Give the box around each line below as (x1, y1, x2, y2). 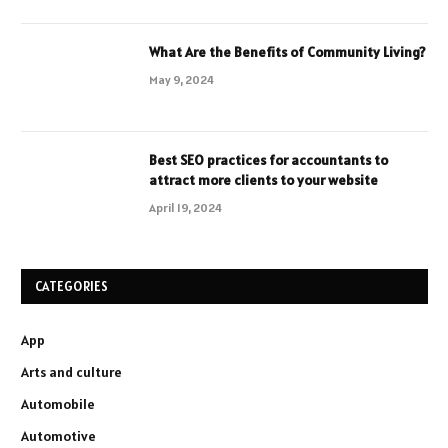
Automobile (21, 395, 95, 414)
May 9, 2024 (149, 72, 214, 88)
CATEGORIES (35, 278, 109, 296)
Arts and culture (21, 363, 122, 382)
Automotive (21, 427, 96, 446)
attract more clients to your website (149, 171, 378, 190)
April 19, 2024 (149, 200, 222, 216)
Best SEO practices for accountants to (149, 151, 388, 170)
